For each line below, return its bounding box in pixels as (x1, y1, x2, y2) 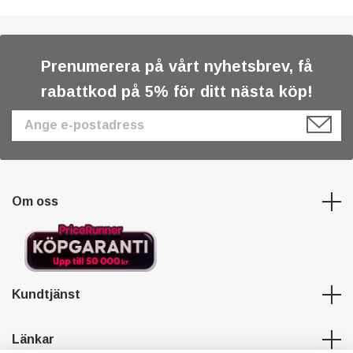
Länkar (12, 333, 54, 347)
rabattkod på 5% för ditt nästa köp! (40, 82, 313, 100)
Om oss (12, 195, 58, 209)
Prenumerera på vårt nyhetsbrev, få (40, 57, 313, 75)
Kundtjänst (12, 288, 80, 302)
